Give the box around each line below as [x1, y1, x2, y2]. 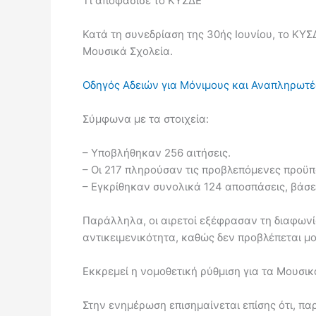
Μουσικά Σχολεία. [83, 44, 173, 58]
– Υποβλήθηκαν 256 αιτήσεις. [83, 146, 231, 159]
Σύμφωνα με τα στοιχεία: [83, 112, 209, 126]
